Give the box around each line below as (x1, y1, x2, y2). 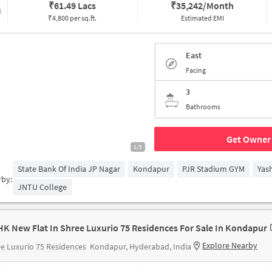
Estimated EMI (180, 13, 224, 22)
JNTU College (18, 182, 67, 192)
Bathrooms (186, 102, 220, 111)
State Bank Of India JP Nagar (18, 163, 121, 174)
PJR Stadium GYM (182, 163, 245, 174)
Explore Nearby (202, 240, 257, 251)
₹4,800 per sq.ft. (48, 13, 97, 22)
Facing (186, 65, 206, 75)
